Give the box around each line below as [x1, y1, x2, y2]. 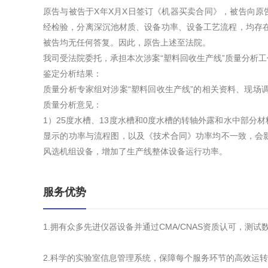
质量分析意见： [43, 100, 102, 109]
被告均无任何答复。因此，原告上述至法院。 [43, 38, 211, 47]
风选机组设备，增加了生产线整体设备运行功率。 [43, 147, 227, 156]
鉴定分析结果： [43, 69, 102, 78]
